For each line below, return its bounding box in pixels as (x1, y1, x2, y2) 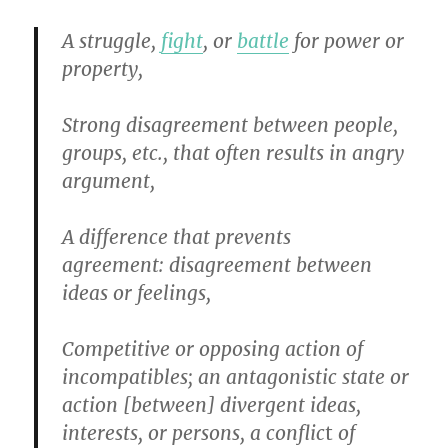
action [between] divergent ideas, (62, 393, 362, 418)
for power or (289, 29, 405, 54)
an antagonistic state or (198, 365, 410, 390)
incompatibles (62, 365, 189, 390)
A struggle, (62, 29, 162, 54)
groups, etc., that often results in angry (62, 141, 405, 166)
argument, (62, 169, 156, 194)
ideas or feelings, (62, 281, 212, 306)
